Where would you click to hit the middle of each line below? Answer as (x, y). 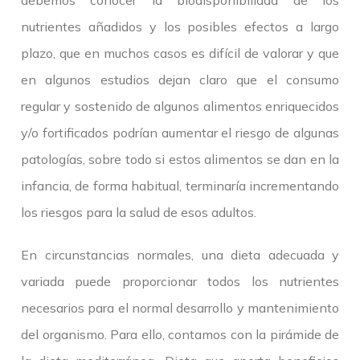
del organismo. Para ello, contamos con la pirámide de (180, 335)
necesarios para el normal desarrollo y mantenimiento (180, 308)
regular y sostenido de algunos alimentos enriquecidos (180, 106)
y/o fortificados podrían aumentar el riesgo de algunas (180, 133)
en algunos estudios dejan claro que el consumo (180, 80)
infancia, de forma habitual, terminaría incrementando (180, 186)
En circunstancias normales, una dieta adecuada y (180, 255)
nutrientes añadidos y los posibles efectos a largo (180, 27)
